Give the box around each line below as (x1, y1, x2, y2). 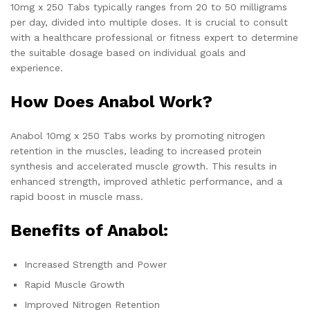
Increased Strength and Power (24, 259, 167, 271)
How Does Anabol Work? (10, 92, 212, 112)
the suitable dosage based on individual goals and (10, 47, 246, 59)
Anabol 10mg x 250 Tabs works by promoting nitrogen (10, 130, 265, 142)
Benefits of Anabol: (10, 221, 168, 241)
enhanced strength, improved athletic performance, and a (10, 176, 282, 188)
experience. (10, 62, 63, 74)
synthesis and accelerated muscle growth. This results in (10, 161, 277, 172)
